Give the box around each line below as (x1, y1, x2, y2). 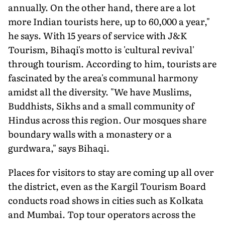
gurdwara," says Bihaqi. (8, 141, 109, 155)
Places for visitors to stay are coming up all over (8, 165, 214, 179)
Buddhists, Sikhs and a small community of (8, 98, 194, 113)
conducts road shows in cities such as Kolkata (8, 193, 203, 207)
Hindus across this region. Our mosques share (8, 113, 206, 127)
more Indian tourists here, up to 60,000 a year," (8, 14, 210, 28)
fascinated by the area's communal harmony (8, 70, 198, 84)
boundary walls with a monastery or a (8, 127, 172, 141)
